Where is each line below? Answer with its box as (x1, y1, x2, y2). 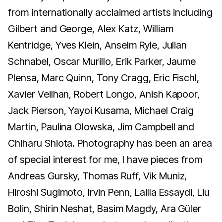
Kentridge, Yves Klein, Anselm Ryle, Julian (8, 39, 187, 52)
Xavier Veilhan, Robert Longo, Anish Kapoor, (8, 88, 200, 101)
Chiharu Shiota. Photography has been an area (8, 137, 213, 150)
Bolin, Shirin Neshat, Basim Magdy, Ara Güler (8, 203, 202, 215)
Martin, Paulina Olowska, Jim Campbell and (8, 121, 195, 133)
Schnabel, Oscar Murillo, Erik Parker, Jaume (8, 55, 196, 68)
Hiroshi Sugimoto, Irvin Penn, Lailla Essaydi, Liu (8, 186, 210, 199)
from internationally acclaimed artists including (8, 6, 213, 19)
